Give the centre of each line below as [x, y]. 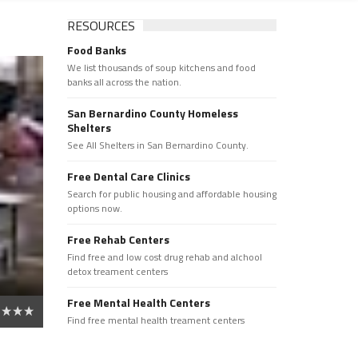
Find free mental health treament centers [155, 320]
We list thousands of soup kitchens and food [161, 68]
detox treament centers [117, 271]
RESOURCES [101, 26]
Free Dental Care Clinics [128, 176]
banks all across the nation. [124, 82]
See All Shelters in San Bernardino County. [157, 145]
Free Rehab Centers [118, 239]
